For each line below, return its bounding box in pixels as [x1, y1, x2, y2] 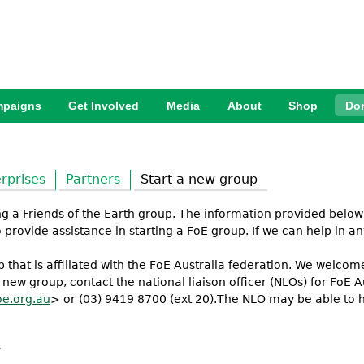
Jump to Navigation [120, 6, 244, 21]
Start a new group [141, 171, 258, 187]
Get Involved [68, 99, 140, 113]
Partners [66, 171, 120, 187]
